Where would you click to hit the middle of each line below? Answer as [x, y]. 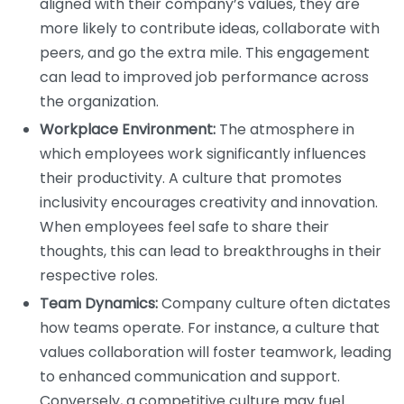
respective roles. [99, 275]
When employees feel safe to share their [184, 226]
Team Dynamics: [99, 303]
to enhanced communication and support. [190, 376]
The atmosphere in [285, 129]
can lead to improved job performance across [204, 77]
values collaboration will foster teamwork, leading [216, 352]
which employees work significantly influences [203, 153]
